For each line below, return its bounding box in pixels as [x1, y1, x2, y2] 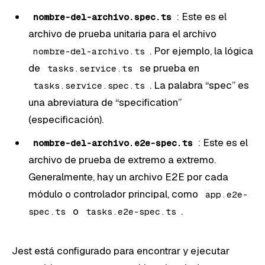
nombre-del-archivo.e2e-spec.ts [33, 137, 193, 148]
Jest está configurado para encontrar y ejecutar [12, 244, 230, 257]
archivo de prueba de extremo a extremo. [28, 153, 216, 166]
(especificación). [28, 112, 104, 126]
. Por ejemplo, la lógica [150, 44, 253, 57]
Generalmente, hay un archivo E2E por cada [28, 170, 228, 183]
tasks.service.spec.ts [33, 79, 145, 91]
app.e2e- [205, 188, 248, 200]
